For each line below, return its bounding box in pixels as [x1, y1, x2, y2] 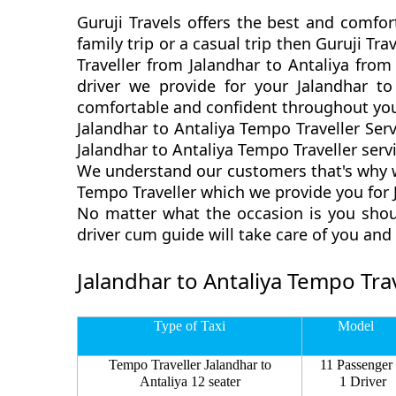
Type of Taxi [154, 317, 225, 333]
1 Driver [339, 373, 386, 389]
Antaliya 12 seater [139, 373, 240, 389]
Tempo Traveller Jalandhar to [108, 356, 271, 372]
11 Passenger [319, 356, 392, 372]
